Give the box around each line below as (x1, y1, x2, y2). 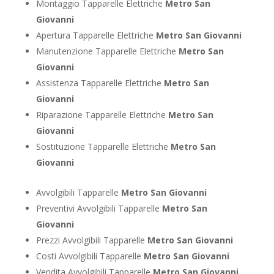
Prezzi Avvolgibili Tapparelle (35, 234, 147, 246)
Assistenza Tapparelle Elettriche (35, 76, 164, 89)
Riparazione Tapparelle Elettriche (35, 108, 168, 120)
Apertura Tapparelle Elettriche (35, 29, 156, 41)
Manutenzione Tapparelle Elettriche (35, 45, 179, 57)
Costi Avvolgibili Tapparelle (35, 250, 144, 262)
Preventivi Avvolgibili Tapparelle (35, 202, 162, 214)
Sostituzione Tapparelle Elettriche (35, 140, 171, 152)
